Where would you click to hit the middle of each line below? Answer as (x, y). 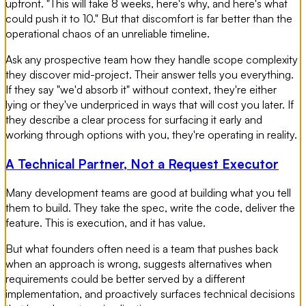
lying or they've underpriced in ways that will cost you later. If (150, 105)
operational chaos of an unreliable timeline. (108, 34)
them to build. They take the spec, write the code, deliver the (150, 207)
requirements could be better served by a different (125, 278)
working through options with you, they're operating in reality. (151, 135)
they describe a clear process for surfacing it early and (134, 120)
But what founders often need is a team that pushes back (142, 248)
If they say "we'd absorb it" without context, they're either (141, 90)
